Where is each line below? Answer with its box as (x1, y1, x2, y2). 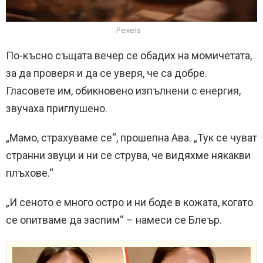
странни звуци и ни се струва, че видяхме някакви (6, 149, 251, 161)
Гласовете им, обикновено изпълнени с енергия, (6, 84, 241, 97)
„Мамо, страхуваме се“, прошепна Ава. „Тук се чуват (6, 131, 257, 144)
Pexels (116, 24, 141, 36)
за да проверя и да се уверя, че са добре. (6, 66, 207, 79)
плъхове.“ (6, 166, 53, 179)
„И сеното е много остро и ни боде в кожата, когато (6, 195, 253, 208)
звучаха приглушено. (6, 102, 107, 114)
